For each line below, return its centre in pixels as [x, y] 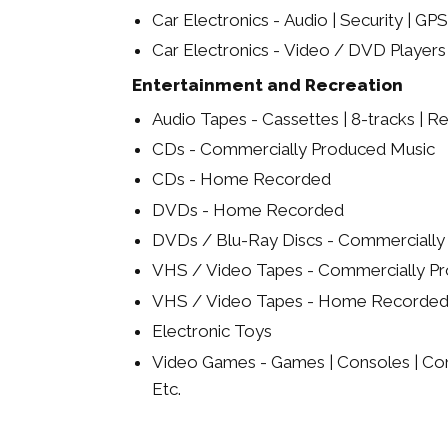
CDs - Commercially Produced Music [293, 148]
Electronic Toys [212, 331]
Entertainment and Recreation [267, 84]
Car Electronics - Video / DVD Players [299, 50]
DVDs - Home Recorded [248, 209]
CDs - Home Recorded [241, 179]
